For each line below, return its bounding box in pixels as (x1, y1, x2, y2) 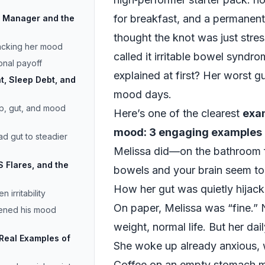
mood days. (114, 88, 172, 101)
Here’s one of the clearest (114, 107, 243, 119)
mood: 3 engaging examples (114, 126, 262, 138)
